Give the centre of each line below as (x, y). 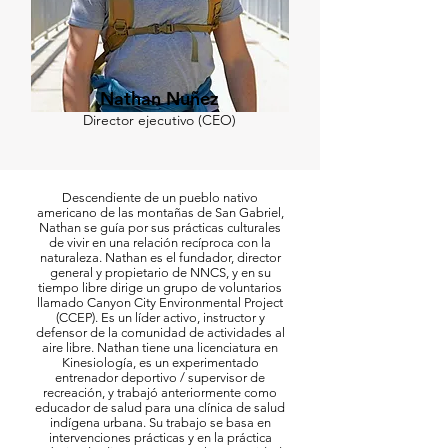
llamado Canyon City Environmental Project (160, 302)
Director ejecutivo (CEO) (159, 120)
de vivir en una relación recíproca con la (160, 242)
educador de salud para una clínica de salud (160, 407)
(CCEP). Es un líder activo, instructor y (160, 317)
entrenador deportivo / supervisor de (160, 377)
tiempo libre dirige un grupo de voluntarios (160, 287)
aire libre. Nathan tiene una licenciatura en (160, 347)
